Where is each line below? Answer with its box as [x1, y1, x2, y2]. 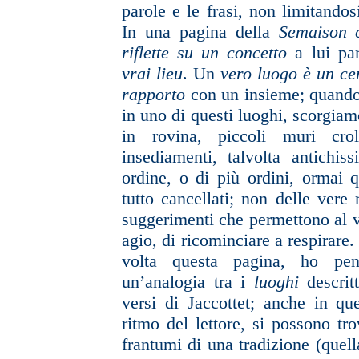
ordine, [122, 167, 171, 188]
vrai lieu [122, 63, 183, 83]
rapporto [122, 84, 185, 104]
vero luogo [220, 63, 303, 83]
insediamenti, [122, 147, 217, 167]
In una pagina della [122, 22, 270, 42]
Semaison [278, 22, 356, 42]
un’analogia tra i [122, 272, 254, 292]
